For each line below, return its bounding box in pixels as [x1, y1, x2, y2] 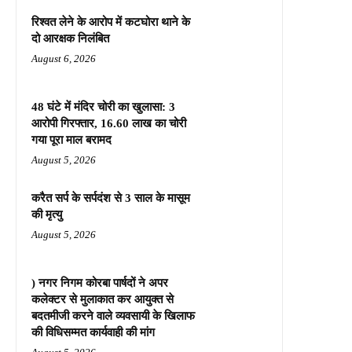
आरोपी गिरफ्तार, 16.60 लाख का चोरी [31, 116, 186, 130]
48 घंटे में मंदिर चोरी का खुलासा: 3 [31, 100, 175, 113]
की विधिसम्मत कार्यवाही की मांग [31, 325, 155, 339]
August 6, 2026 [31, 52, 96, 64]
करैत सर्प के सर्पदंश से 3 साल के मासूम [31, 191, 190, 204]
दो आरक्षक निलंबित [31, 31, 109, 45]
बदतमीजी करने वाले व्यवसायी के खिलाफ [31, 309, 195, 322]
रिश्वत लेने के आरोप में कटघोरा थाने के [31, 15, 190, 28]
